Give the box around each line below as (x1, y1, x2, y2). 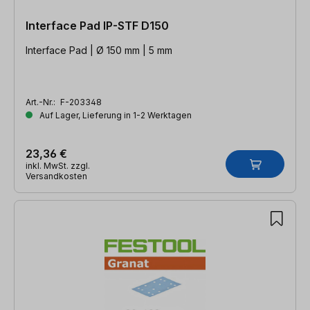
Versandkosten (26, 170, 87, 181)
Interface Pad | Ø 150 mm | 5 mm (26, 44, 172, 56)
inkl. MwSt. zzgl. (26, 160, 90, 171)
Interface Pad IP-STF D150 (26, 18, 169, 33)
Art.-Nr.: (26, 96, 57, 107)
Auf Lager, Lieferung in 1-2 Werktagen (37, 109, 192, 120)
